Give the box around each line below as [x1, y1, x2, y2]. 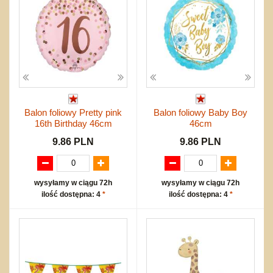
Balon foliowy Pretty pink [24, 107, 122, 118]
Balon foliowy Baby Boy [154, 107, 247, 118]
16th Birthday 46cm [34, 118, 112, 129]
